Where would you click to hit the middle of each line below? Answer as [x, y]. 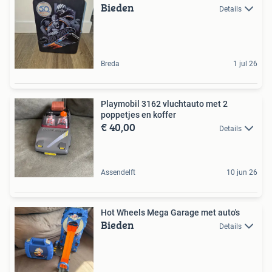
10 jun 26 [242, 172]
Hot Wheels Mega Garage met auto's [170, 212]
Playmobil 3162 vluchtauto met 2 [164, 104]
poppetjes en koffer [138, 114]
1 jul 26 [245, 63]
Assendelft [118, 172]
